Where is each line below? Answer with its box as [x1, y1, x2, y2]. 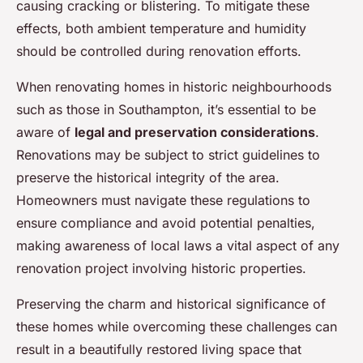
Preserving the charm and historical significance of [16, 296, 326, 313]
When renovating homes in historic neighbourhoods [16, 79, 331, 96]
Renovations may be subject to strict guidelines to [16, 147, 320, 164]
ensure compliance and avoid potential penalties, [16, 215, 315, 232]
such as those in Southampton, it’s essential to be [16, 101, 316, 118]
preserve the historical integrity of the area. [16, 169, 280, 186]
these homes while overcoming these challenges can [16, 318, 337, 335]
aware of [16, 124, 75, 141]
